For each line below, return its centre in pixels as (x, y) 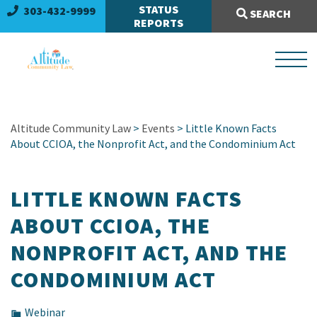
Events (158, 128)
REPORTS (158, 23)
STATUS (158, 9)
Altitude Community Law (71, 128)
